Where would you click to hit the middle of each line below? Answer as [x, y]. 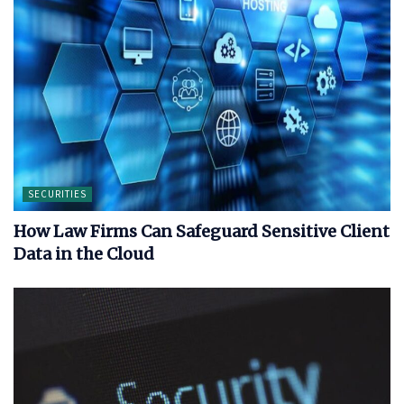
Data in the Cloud [84, 254]
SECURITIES [57, 194]
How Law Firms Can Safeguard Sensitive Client [202, 232]
